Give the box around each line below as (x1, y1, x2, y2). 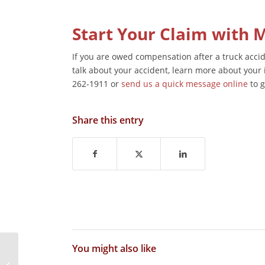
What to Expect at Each (21, 247, 102, 257)
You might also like (72, 241, 156, 255)
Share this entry (72, 113, 144, 127)
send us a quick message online (121, 77, 248, 89)
